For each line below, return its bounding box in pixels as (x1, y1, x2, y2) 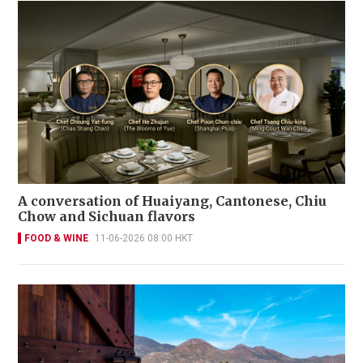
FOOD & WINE (24, 232, 88, 244)
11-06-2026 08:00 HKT (95, 232, 193, 244)
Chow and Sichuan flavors (18, 207, 195, 224)
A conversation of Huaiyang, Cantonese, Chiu (18, 192, 327, 209)
